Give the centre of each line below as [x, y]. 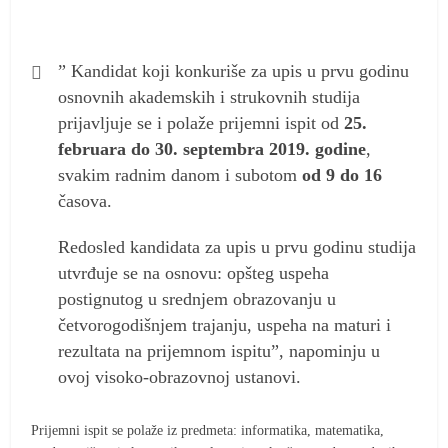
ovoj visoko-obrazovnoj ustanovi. [180, 376]
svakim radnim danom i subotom [180, 174]
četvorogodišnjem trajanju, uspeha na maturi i [225, 324]
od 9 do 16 [342, 174]
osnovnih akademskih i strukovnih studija [209, 96]
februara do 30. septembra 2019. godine [212, 148]
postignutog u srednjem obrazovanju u [197, 298]
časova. [85, 200]
